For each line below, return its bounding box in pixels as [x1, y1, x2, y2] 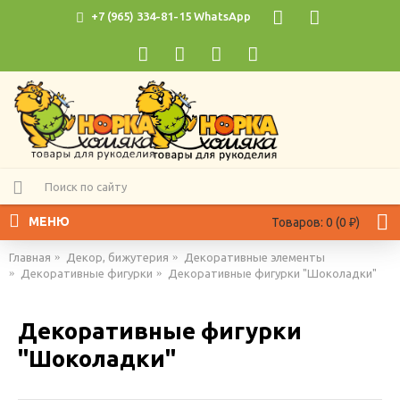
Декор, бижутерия [66, 251, 169, 263]
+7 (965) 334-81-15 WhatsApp [91, 10, 251, 23]
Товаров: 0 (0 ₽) [271, 215, 360, 229]
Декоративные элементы [184, 251, 325, 263]
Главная [9, 251, 51, 263]
